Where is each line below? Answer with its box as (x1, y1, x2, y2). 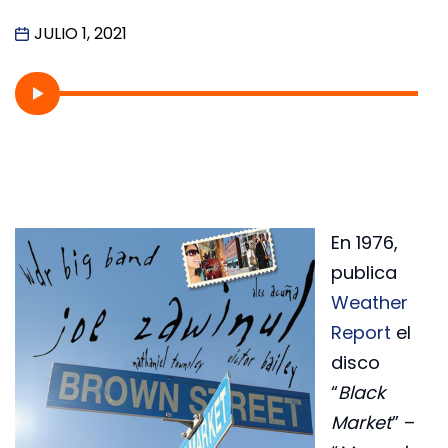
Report (331, 320, 391, 346)
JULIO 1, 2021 (34, 21, 127, 45)
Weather (331, 290, 408, 316)
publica (331, 260, 397, 286)
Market (331, 410, 392, 436)
